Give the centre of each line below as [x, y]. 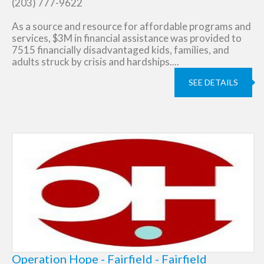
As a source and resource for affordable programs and [131, 26]
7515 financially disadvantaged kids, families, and [121, 50]
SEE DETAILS [213, 82]
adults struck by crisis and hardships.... [95, 62]
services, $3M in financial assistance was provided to [127, 38]
